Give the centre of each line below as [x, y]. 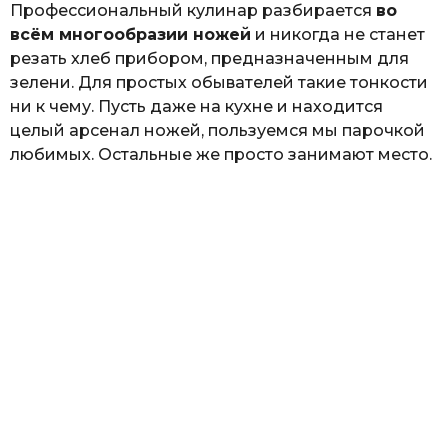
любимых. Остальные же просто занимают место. [221, 155]
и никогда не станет [338, 35]
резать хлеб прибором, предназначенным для [209, 59]
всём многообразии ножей [130, 35]
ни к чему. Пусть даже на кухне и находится [196, 107]
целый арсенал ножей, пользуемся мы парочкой [217, 131]
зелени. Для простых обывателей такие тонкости [219, 83]
